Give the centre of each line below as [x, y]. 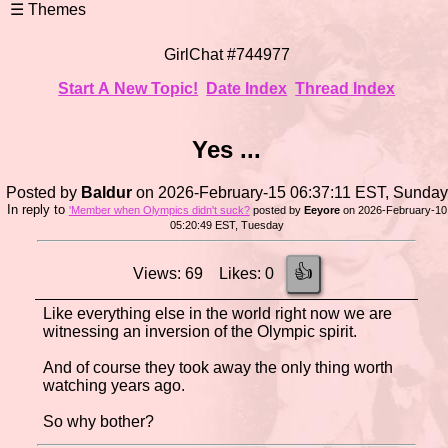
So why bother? [99, 421]
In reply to [37, 209]
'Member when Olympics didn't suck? [159, 209]
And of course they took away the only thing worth [218, 367]
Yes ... [227, 149]
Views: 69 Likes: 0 [209, 273]
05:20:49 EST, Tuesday [226, 224]
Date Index [247, 88]
